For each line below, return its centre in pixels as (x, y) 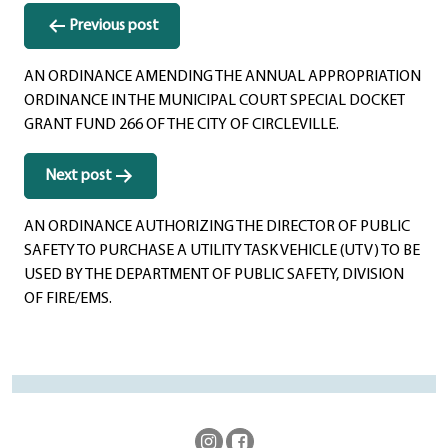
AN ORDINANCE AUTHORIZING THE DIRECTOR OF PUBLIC (217, 226)
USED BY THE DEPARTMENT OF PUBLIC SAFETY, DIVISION (214, 274)
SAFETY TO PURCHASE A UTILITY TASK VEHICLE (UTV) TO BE (222, 250)
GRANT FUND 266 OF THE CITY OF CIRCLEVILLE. (181, 124)
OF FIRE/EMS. (68, 298)
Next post (78, 175)
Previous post (114, 25)
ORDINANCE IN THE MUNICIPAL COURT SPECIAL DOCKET (214, 100)
